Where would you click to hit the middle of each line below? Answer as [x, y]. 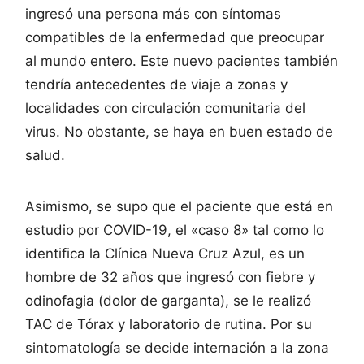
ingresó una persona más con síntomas [153, 13]
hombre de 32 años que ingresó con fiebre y [170, 277]
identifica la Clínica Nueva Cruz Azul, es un [165, 253]
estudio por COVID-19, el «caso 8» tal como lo [175, 230]
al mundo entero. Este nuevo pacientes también [182, 61]
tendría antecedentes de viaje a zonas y [156, 84]
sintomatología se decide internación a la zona [177, 347]
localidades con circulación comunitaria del [165, 108]
